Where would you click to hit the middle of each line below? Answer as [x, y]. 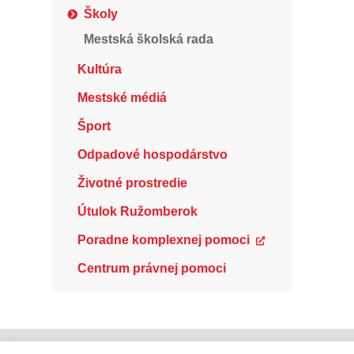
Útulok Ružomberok [137, 211]
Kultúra [100, 69]
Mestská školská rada [149, 39]
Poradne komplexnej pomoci [164, 240]
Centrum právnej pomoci [152, 268]
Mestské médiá [122, 98]
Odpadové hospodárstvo [153, 154]
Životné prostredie [132, 183]
